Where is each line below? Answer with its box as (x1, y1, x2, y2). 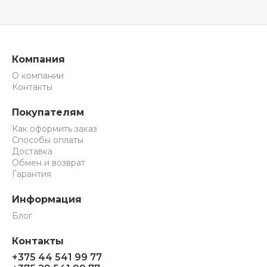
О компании (12, 70, 64, 81)
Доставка (12, 146, 52, 157)
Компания (12, 54, 65, 65)
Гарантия (12, 169, 51, 179)
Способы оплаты (12, 135, 83, 145)
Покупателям (12, 107, 84, 118)
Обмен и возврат (12, 157, 85, 168)
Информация (12, 194, 82, 205)
